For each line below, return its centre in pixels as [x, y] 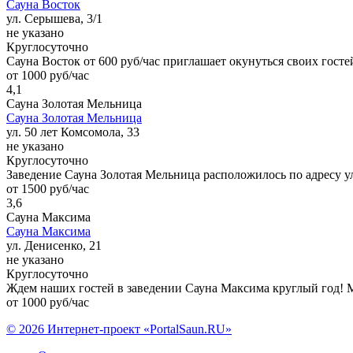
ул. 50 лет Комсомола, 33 [73, 132]
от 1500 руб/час [48, 188]
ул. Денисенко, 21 [54, 245]
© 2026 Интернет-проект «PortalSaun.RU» [119, 329]
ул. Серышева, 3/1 [54, 18]
